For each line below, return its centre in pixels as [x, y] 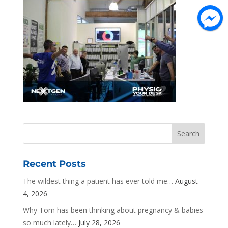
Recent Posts [54, 164]
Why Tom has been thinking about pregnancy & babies [113, 210]
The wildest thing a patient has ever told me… [98, 181]
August [186, 181]
